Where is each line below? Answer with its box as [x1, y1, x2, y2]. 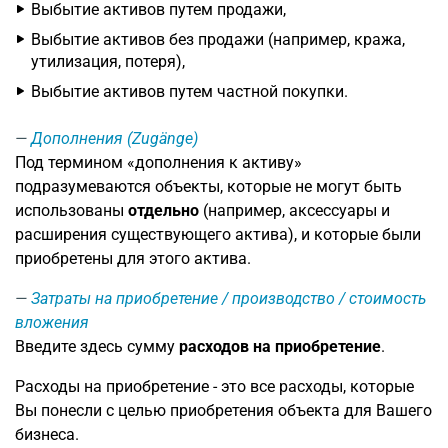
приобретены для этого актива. [15, 249, 251, 268]
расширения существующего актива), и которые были [15, 225, 421, 244]
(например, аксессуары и [199, 201, 390, 220]
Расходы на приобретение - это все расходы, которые [15, 377, 414, 396]
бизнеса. [15, 425, 79, 444]
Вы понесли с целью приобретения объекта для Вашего [15, 401, 432, 420]
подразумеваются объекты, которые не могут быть [15, 177, 402, 196]
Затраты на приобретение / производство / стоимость [31, 289, 426, 308]
